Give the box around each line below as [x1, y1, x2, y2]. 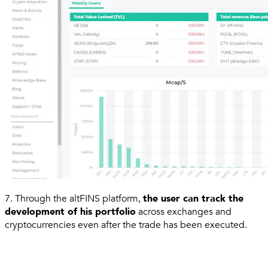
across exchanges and [136, 205, 232, 219]
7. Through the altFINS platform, [5, 192, 143, 206]
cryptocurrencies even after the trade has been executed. [5, 218, 247, 232]
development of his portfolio [5, 205, 136, 219]
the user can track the [143, 192, 243, 206]
